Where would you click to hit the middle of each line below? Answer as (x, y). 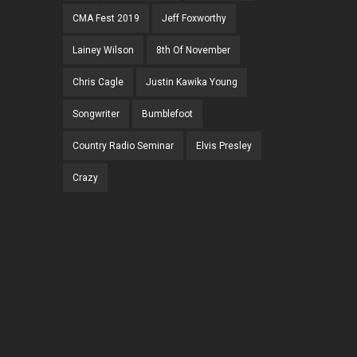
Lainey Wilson (103, 51)
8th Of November (193, 51)
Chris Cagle (98, 82)
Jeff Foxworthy (194, 19)
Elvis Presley (224, 146)
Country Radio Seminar (123, 146)
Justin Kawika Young (192, 82)
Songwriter (96, 114)
